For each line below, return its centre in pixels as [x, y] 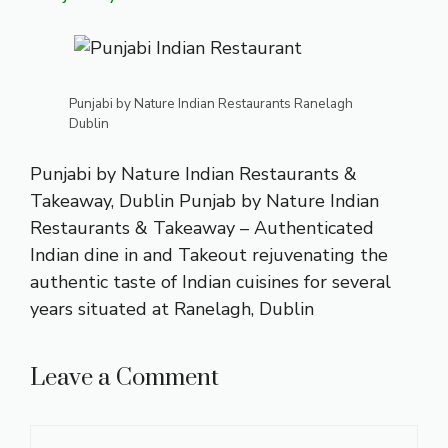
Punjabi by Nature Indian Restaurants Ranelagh [211, 104]
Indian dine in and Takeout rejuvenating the [209, 255]
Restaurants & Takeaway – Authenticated [202, 228]
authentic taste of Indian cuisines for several [210, 282]
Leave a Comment [124, 378]
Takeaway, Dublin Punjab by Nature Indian [204, 201]
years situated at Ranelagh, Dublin [172, 309]
